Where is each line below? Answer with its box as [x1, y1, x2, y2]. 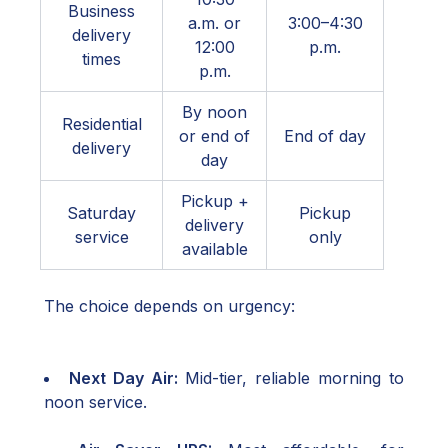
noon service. [44, 392, 147, 412]
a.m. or [188, 13, 241, 33]
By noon [182, 102, 247, 122]
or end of [179, 126, 250, 146]
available [181, 239, 248, 259]
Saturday [67, 203, 136, 223]
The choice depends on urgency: [44, 296, 295, 316]
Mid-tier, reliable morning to [177, 368, 405, 388]
